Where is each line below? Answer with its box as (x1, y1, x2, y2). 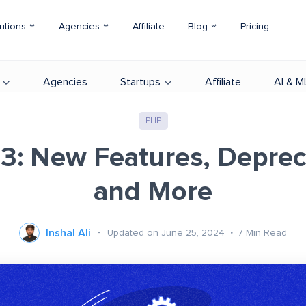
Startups (120, 76, 161, 87)
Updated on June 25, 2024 (107, 227, 227, 238)
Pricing (240, 22, 269, 31)
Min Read (246, 227, 287, 238)
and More (94, 178, 212, 206)
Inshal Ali (46, 227, 91, 238)
